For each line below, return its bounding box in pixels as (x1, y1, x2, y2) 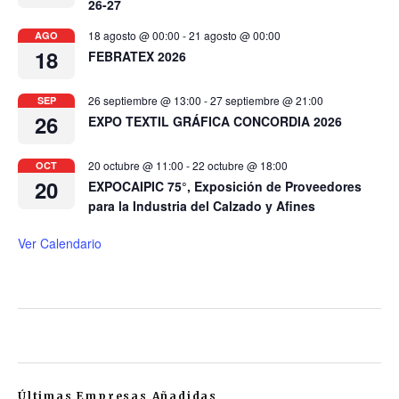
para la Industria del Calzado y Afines (88, 196, 315, 215)
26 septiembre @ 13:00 (88, 92, 201, 108)
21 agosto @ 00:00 (189, 27, 281, 43)
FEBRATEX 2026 (88, 46, 186, 65)
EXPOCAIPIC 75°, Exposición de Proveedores (88, 176, 362, 195)
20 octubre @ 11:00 (88, 157, 183, 173)
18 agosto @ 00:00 (88, 27, 180, 43)
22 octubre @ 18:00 (192, 157, 288, 173)
